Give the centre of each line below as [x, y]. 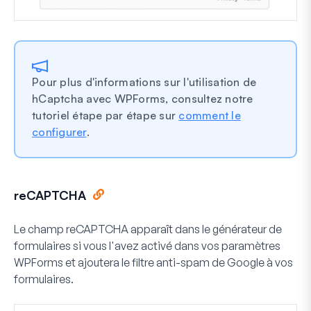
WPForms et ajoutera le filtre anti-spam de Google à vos [153, 262]
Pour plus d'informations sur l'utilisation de [144, 82]
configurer [59, 132]
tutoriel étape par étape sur [106, 115]
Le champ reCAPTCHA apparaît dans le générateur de [148, 229]
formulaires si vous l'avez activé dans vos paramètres [147, 245]
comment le [210, 115]
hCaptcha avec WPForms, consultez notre [143, 98]
